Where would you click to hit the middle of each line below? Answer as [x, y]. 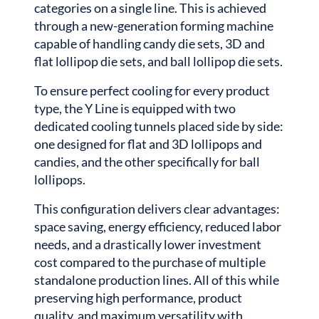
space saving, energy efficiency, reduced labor [158, 226]
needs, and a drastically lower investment [148, 244]
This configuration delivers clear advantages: [157, 208]
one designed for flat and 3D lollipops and [148, 143]
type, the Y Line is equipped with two [135, 108]
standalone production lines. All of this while [157, 279]
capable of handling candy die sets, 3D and [150, 43]
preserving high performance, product [138, 297]
